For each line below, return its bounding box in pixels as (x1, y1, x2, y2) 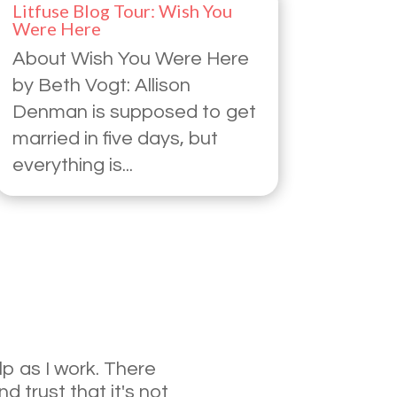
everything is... (12, 154, 133, 175)
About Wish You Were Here (12, 48, 249, 69)
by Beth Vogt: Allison (12, 74, 191, 96)
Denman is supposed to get (12, 101, 256, 122)
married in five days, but (12, 128, 218, 149)
